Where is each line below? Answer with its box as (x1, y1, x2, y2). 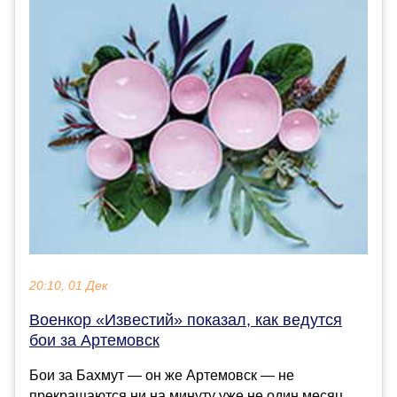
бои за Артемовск (29, 331, 160, 350)
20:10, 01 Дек (29, 279, 108, 293)
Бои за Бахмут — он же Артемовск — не (29, 368, 294, 384)
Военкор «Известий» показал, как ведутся (29, 311, 342, 330)
